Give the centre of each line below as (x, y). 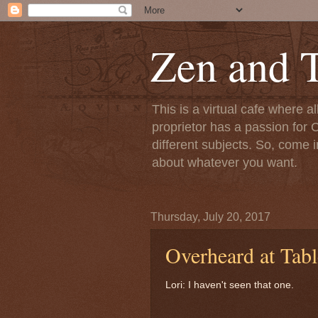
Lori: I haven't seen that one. (230, 285)
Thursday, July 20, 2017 (210, 217)
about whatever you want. (225, 163)
